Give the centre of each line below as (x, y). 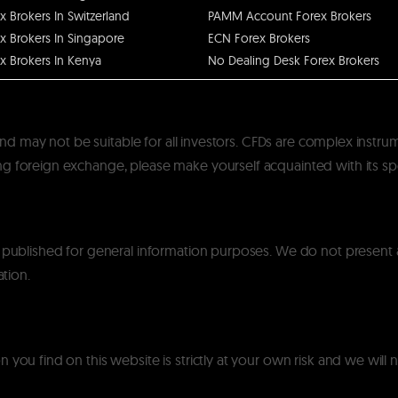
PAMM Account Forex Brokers (290, 16)
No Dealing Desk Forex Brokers (294, 60)
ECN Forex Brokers (259, 38)
